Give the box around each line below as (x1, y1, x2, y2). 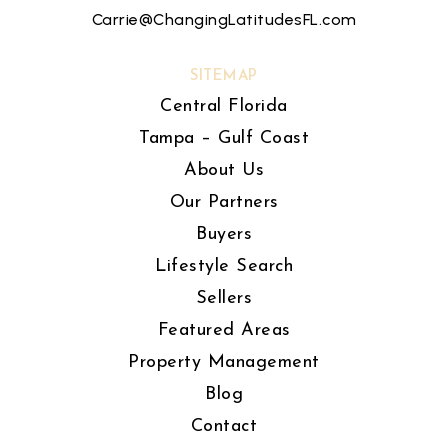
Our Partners (169, 193, 279, 212)
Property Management (128, 353, 320, 372)
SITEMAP (190, 69, 258, 84)
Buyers (196, 225, 252, 244)
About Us (184, 161, 264, 180)
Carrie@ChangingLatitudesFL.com (91, 10, 357, 29)
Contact (190, 417, 258, 436)
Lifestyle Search (155, 257, 293, 276)
